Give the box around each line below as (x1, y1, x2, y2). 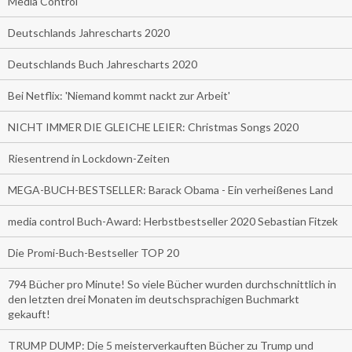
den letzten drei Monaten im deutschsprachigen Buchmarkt (8, 292, 299, 306)
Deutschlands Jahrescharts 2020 (8, 26, 170, 40)
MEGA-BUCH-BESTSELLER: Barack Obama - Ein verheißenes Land (8, 183, 333, 197)
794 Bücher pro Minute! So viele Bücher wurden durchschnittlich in (8, 277, 336, 291)
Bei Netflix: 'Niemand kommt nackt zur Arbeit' (8, 89, 230, 103)
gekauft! (8, 307, 50, 321)
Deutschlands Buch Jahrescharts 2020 (8, 57, 197, 71)
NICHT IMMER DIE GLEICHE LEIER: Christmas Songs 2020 (8, 120, 299, 134)
